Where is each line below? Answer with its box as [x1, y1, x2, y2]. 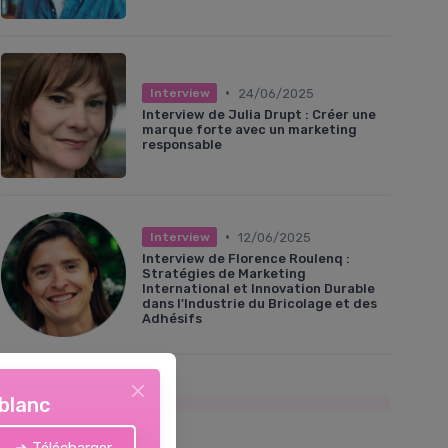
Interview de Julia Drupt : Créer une [142, 107, 376, 123]
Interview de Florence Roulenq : [142, 251, 350, 267]
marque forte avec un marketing [142, 122, 357, 138]
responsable [142, 137, 222, 153]
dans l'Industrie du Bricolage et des [142, 296, 377, 312]
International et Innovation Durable [142, 281, 375, 297]
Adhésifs [142, 311, 202, 327]
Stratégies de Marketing [142, 266, 306, 282]
